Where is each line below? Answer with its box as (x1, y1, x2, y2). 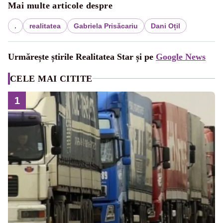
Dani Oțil (151, 21, 180, 30)
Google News (156, 51, 206, 62)
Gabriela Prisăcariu (74, 21, 138, 30)
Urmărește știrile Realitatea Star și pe (8, 51, 156, 62)
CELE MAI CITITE (10, 73, 93, 84)
